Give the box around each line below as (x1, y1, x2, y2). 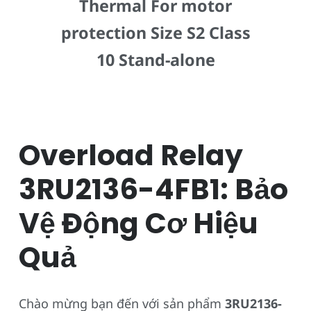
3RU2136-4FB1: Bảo (19, 169, 288, 209)
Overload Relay (19, 135, 243, 175)
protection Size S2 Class (60, 21, 251, 44)
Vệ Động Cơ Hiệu (19, 203, 258, 243)
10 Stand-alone (96, 48, 215, 71)
